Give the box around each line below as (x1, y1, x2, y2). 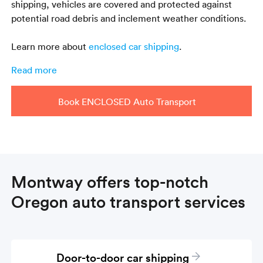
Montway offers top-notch (11, 170, 209, 193)
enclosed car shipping (89, 40, 180, 52)
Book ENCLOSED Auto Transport (58, 95, 196, 107)
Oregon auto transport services (11, 190, 246, 213)
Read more (11, 63, 58, 76)
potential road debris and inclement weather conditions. (11, 12, 247, 24)
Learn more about (11, 40, 89, 52)
